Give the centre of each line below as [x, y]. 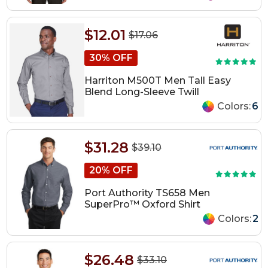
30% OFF [111, 58]
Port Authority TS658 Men [147, 193]
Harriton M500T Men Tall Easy [157, 81]
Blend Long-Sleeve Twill [141, 92]
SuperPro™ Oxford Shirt [142, 204]
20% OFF [111, 170]
